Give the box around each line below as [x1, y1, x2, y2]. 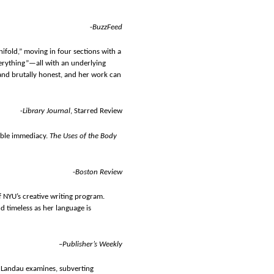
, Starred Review [70, 107, 122, 116]
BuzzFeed [92, 23, 122, 32]
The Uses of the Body [50, 131, 117, 140]
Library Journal [23, 107, 70, 116]
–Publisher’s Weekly [59, 240, 122, 248]
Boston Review [75, 168, 122, 176]
